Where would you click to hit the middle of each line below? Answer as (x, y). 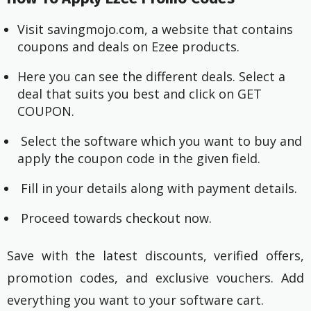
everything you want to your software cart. (135, 300)
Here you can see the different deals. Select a (151, 77)
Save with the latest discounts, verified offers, (155, 256)
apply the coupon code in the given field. (139, 159)
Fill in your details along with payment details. (157, 188)
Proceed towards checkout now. (115, 218)
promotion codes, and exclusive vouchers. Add (155, 278)
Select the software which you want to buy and (160, 141)
